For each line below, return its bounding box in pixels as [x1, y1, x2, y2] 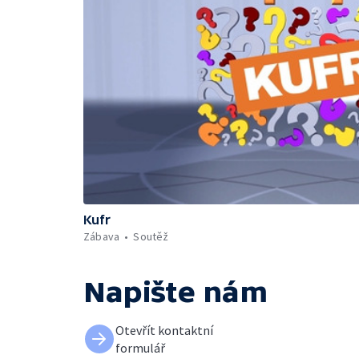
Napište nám [83, 276, 268, 309]
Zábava [83, 229, 120, 244]
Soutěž [133, 229, 169, 244]
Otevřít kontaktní [115, 322, 213, 338]
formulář [115, 340, 165, 356]
